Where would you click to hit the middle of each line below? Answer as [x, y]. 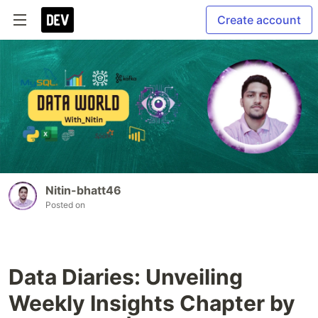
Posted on [65, 205]
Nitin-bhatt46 [83, 191]
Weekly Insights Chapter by [152, 303]
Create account [259, 20]
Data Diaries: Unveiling [126, 277]
